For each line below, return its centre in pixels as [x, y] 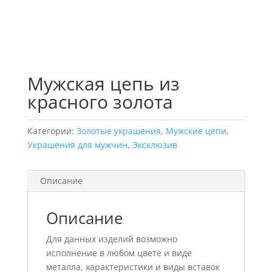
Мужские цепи [196, 131]
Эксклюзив [155, 145]
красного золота [100, 102]
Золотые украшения [118, 131]
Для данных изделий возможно [111, 239]
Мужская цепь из [103, 84]
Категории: [52, 131]
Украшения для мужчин [77, 145]
